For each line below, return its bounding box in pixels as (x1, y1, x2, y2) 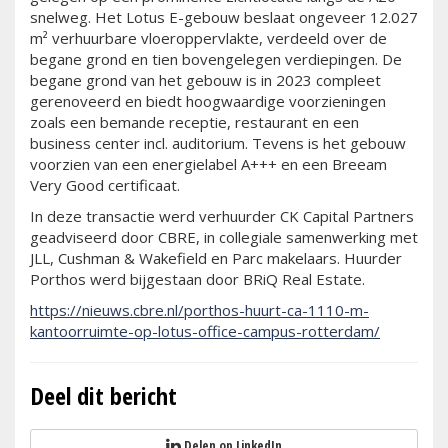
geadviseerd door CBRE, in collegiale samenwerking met (30, 226, 418, 247)
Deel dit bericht (30, 378, 177, 412)
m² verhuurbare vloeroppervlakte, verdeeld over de (30, 27, 387, 48)
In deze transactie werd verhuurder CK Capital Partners (30, 205, 414, 226)
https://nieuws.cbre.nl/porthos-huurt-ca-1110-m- (30, 299, 369, 320)
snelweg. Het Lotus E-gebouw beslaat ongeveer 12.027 (30, 6, 418, 27)
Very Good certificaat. (30, 174, 180, 195)
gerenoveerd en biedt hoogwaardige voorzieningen (30, 90, 386, 111)
